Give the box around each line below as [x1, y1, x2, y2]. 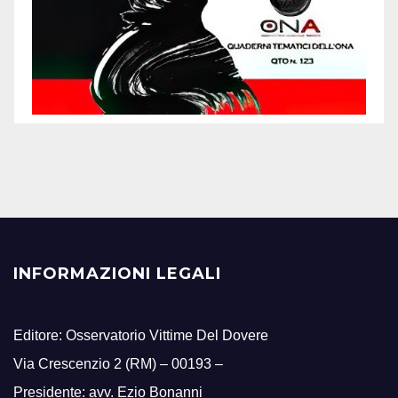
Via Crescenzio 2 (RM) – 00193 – [13, 356, 223, 372]
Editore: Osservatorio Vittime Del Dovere [13, 328, 268, 344]
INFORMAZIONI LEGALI [13, 264, 221, 284]
